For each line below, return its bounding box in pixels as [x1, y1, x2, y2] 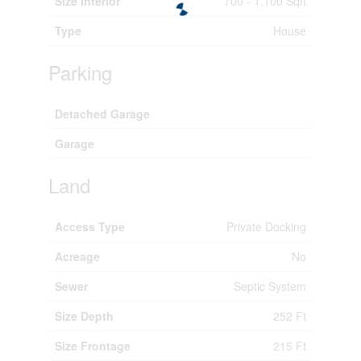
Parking [48, 57, 112, 86]
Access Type [54, 218, 125, 234]
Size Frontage [54, 337, 131, 354]
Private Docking [226, 218, 306, 234]
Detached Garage [54, 105, 150, 122]
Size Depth [54, 307, 114, 324]
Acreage [54, 247, 100, 264]
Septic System [233, 277, 306, 294]
